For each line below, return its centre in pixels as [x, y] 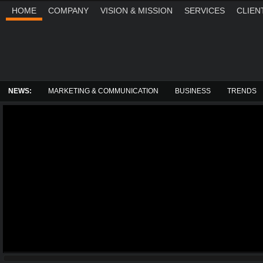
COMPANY [68, 11]
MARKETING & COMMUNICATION [103, 91]
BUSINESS [193, 91]
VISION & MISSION [136, 11]
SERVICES [205, 11]
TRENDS [242, 91]
